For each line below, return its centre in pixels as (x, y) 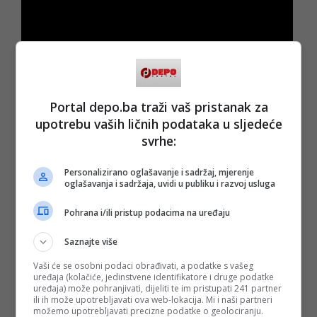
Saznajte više (91, 242)
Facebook (267, 287)
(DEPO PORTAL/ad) (67, 232)
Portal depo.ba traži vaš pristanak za (158, 107)
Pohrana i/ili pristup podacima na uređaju (148, 212)
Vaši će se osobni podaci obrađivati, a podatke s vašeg (144, 266)
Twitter (222, 287)
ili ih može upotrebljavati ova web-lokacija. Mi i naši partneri (153, 300)
